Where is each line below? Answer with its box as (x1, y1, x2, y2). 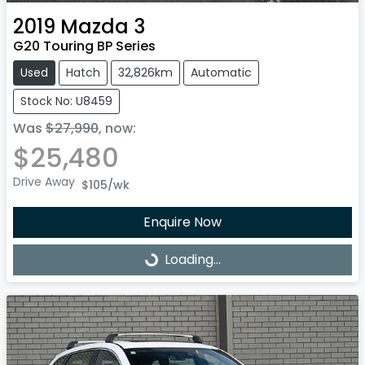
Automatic (191, 64, 252, 81)
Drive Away (13, 174, 75, 191)
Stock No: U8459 (20, 93, 112, 110)
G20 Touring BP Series (13, 37, 156, 56)
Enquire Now (143, 213, 222, 232)
